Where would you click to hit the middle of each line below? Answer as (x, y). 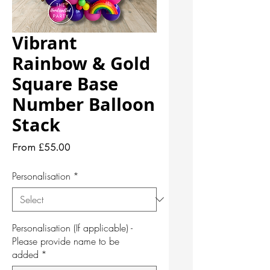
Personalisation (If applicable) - (72, 228)
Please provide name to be (66, 241)
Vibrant (45, 42)
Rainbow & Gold (81, 63)
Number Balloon (83, 104)
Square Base (65, 83)
